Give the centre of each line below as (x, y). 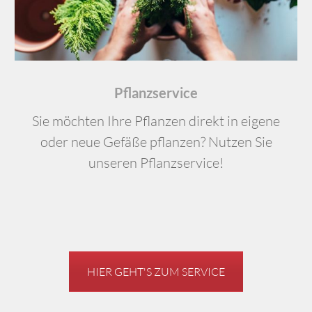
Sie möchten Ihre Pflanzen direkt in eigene (156, 121)
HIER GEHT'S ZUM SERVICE (156, 272)
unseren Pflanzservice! (156, 163)
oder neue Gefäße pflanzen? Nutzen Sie (156, 142)
